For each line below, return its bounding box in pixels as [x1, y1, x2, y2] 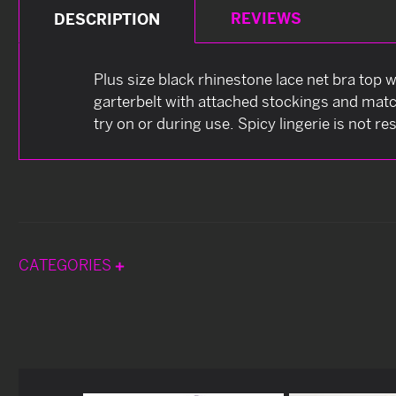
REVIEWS [230, 8, 301, 27]
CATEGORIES [19, 255, 115, 274]
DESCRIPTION [54, 9, 161, 28]
